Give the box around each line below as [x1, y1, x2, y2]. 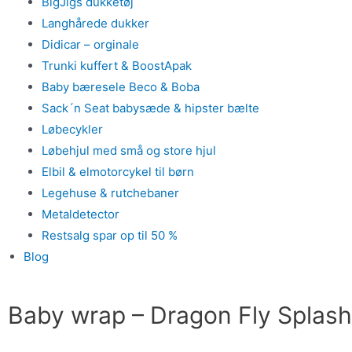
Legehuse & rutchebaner [41, 185, 179, 200]
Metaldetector [41, 206, 119, 222]
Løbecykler [41, 121, 103, 137]
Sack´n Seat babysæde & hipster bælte [41, 100, 259, 115]
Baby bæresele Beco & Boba [41, 79, 200, 94]
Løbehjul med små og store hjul [41, 142, 216, 158]
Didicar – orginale [41, 36, 139, 52]
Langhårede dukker [41, 15, 149, 31]
